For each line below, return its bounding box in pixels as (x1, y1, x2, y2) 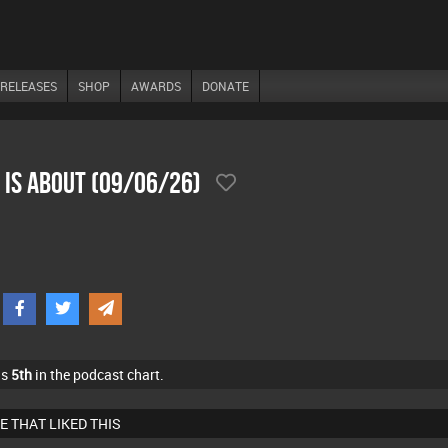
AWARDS (131, 78, 181, 94)
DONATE (202, 78, 249, 94)
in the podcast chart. (31, 365, 164, 384)
